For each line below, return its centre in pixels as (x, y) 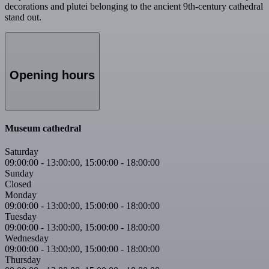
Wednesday (27, 238)
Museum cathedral (43, 128)
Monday (21, 195)
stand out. (23, 17)
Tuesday (21, 217)
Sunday (19, 174)
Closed (18, 184)
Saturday (22, 152)
